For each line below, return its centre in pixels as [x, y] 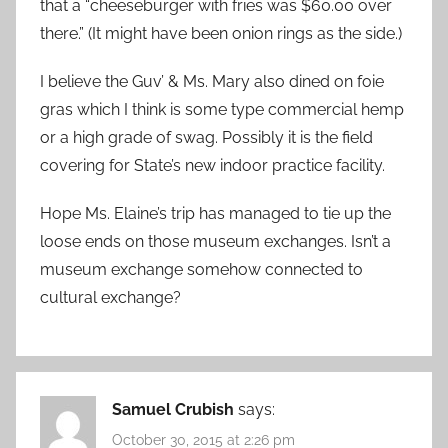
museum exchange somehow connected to [201, 269]
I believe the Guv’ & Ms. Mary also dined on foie [212, 81]
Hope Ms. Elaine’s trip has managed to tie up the [215, 213]
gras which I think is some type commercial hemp [222, 109]
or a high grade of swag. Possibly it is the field [206, 137]
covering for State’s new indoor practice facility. [212, 165]
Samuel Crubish [173, 409]
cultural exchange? [110, 297]
